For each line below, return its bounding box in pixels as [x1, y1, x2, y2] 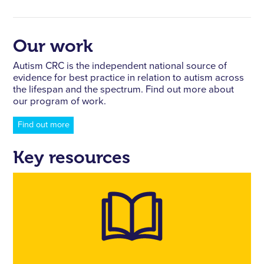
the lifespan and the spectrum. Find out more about [13, 85, 235, 95]
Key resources [13, 147, 131, 169]
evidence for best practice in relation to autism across [13, 73, 245, 84]
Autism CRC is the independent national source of [13, 61, 227, 72]
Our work [13, 35, 94, 57]
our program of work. [13, 97, 107, 107]
